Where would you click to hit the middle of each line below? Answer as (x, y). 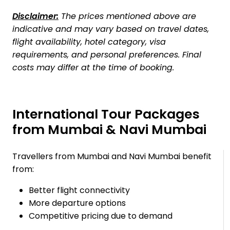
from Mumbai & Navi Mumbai (109, 130)
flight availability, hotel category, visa (89, 42)
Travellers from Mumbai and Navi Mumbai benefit (112, 157)
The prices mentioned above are (127, 16)
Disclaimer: (35, 16)
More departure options (77, 203)
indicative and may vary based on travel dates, (111, 29)
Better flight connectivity (79, 190)
